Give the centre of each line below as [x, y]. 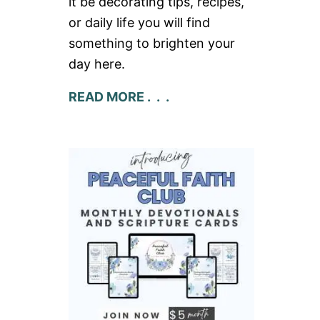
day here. [97, 64]
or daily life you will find [139, 23]
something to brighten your [152, 44]
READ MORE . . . [120, 97]
